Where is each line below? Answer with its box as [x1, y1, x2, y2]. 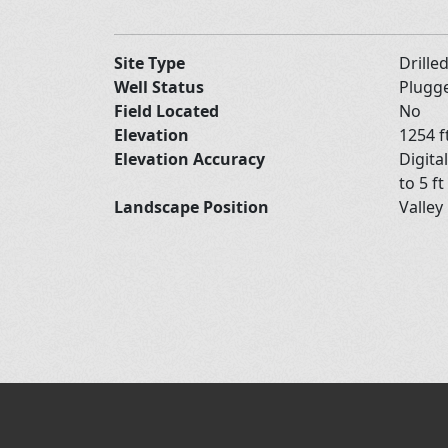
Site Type [114, 51, 185, 74]
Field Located [114, 99, 219, 122]
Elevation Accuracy [114, 147, 265, 170]
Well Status [114, 75, 204, 98]
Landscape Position [114, 195, 269, 218]
